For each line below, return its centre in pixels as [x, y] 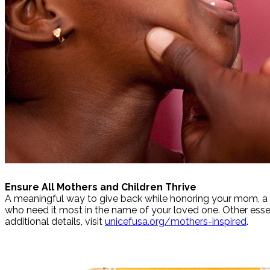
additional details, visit [55, 222]
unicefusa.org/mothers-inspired [176, 222]
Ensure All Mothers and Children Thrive [101, 187]
